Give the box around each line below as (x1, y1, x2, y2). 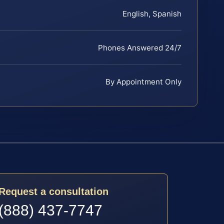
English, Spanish (122, 9, 181, 19)
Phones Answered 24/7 (98, 43, 181, 53)
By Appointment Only (105, 77, 181, 87)
